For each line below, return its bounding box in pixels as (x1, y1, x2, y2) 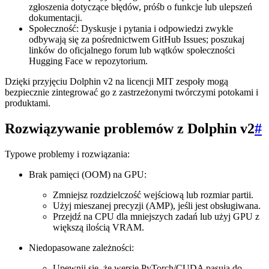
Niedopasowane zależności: (29, 242, 134, 253)
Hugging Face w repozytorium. (29, 55, 148, 66)
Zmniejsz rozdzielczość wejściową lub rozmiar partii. (53, 189, 253, 200)
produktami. (5, 97, 50, 108)
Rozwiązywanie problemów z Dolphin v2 (5, 120, 255, 136)
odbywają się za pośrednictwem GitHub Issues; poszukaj (29, 34, 244, 44)
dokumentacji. (29, 12, 82, 23)
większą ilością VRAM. (53, 222, 144, 232)
